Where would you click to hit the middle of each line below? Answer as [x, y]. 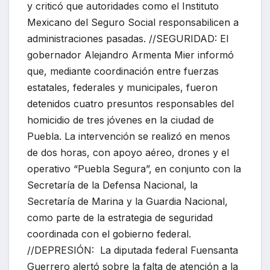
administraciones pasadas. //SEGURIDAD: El [128, 39]
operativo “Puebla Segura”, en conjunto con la [134, 169]
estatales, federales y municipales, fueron [122, 88]
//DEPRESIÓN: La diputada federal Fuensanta [133, 250]
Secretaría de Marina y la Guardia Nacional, [127, 202]
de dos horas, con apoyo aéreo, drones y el [128, 153]
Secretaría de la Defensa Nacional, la [112, 185]
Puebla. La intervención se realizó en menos [129, 137]
